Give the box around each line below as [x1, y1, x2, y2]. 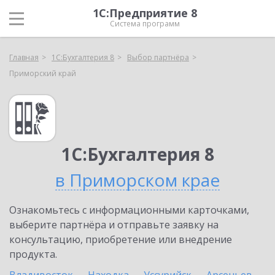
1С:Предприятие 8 [93, 6, 197, 20]
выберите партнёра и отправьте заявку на [9, 218, 219, 231]
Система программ [110, 18, 180, 29]
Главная [9, 52, 39, 63]
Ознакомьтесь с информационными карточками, [9, 203, 249, 217]
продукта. [9, 247, 57, 261]
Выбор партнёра [127, 52, 189, 63]
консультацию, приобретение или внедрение [9, 233, 232, 246]
